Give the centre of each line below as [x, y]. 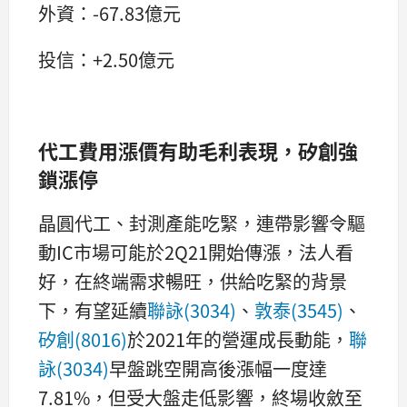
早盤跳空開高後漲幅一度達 [218, 368]
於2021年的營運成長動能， [238, 339]
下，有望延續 [93, 310]
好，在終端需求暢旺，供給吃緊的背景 [193, 281]
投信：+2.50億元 [106, 59]
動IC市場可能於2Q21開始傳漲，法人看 [196, 252]
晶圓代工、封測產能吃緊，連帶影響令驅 [202, 223]
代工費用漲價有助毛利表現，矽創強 [198, 149]
